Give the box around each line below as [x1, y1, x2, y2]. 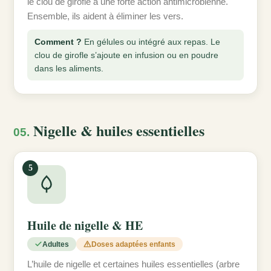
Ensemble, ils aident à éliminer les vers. [27, 11, 183, 22]
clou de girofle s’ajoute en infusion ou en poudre [34, 50, 218, 60]
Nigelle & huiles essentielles [30, 120, 204, 142]
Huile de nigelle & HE [27, 217, 143, 235]
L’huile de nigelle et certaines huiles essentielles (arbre [27, 259, 240, 270]
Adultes [42, 240, 69, 249]
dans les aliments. [34, 64, 103, 74]
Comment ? [34, 37, 82, 47]
